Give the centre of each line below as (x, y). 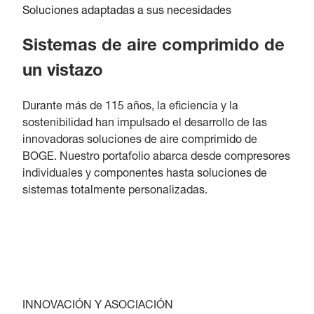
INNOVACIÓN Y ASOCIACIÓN (98, 306)
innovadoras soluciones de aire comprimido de (140, 141)
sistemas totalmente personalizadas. (115, 191)
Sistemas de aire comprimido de (153, 47)
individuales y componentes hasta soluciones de (145, 174)
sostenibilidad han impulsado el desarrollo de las (145, 124)
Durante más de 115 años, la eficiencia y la (130, 107)
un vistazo (63, 72)
